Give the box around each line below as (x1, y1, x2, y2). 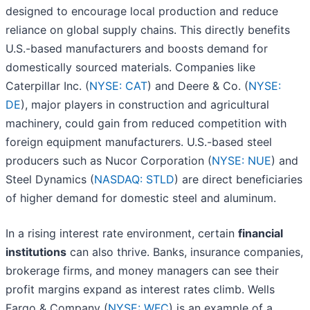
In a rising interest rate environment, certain (6, 226, 238, 241)
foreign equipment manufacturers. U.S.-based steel (6, 135, 272, 149)
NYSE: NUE (212, 154, 271, 168)
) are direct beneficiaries (174, 172, 302, 187)
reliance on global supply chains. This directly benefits (6, 23, 290, 37)
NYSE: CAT (89, 79, 147, 93)
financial (238, 226, 283, 241)
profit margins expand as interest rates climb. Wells (6, 282, 275, 297)
